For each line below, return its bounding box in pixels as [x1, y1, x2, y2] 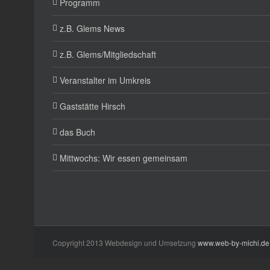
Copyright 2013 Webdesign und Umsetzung [52, 237, 198, 248]
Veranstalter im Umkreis [60, 74, 151, 87]
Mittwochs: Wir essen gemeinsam [60, 152, 187, 165]
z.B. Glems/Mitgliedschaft [60, 48, 156, 61]
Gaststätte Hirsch [60, 100, 125, 113]
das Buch [60, 126, 95, 139]
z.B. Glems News [60, 22, 125, 35]
